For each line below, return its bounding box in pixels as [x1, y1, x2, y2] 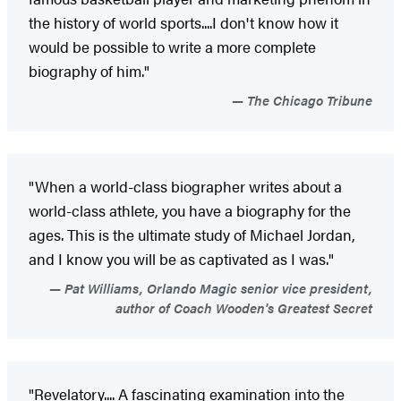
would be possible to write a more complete [29, 35, 316, 57]
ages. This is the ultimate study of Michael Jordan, [29, 223, 355, 245]
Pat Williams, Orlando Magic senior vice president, [61, 277, 372, 297]
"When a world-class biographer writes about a [29, 175, 342, 197]
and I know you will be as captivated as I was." [29, 247, 334, 269]
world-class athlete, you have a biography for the [29, 199, 351, 221]
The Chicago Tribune [243, 90, 372, 109]
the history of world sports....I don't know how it [29, 11, 338, 33]
